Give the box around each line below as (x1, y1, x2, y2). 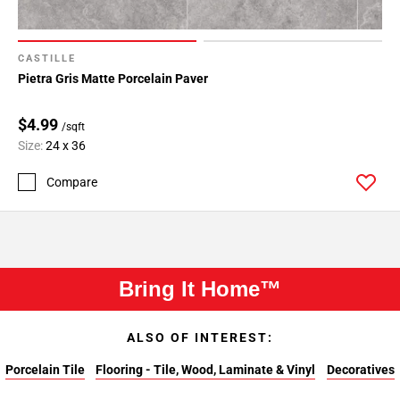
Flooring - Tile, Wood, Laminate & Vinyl (96, 362, 316, 377)
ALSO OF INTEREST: (127, 329, 273, 345)
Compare (46, 174, 97, 189)
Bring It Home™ (119, 276, 281, 301)
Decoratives (326, 362, 395, 377)
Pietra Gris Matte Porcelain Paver (18, 71, 208, 86)
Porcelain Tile (5, 362, 86, 377)
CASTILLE (18, 52, 76, 64)
